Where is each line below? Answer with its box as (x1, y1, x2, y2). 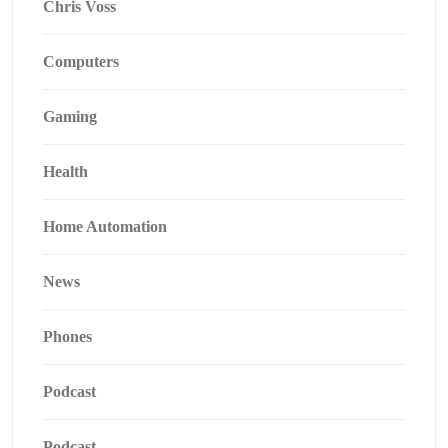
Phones (43, 328, 92, 345)
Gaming (43, 108, 97, 125)
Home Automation (43, 218, 167, 235)
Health (43, 163, 88, 180)
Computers (43, 53, 119, 70)
